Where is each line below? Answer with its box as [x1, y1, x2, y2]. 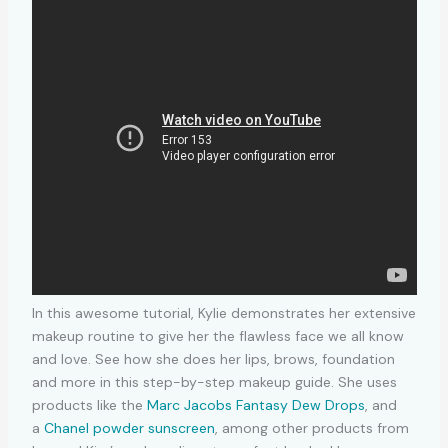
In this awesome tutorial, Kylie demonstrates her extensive [31, 304, 416, 323]
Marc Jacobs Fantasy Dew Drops [146, 396, 365, 415]
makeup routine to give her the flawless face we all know [31, 327, 404, 346]
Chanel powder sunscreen [43, 419, 215, 438]
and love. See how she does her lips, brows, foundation [31, 350, 395, 369]
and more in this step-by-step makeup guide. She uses [31, 373, 397, 392]
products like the [31, 396, 147, 415]
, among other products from [214, 419, 409, 438]
